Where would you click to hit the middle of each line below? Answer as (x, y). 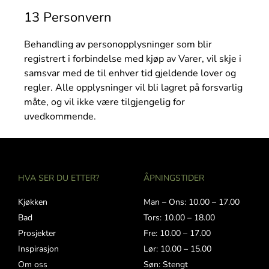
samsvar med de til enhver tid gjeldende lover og (130, 73)
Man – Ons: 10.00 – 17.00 (192, 202)
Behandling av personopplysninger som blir (118, 44)
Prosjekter (37, 234)
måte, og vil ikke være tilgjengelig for (104, 102)
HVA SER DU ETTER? (59, 178)
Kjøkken (33, 202)
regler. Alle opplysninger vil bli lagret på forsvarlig (133, 87)
